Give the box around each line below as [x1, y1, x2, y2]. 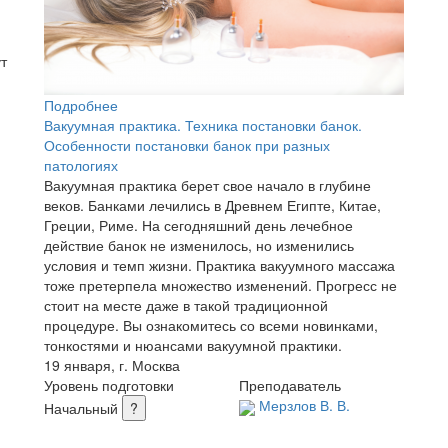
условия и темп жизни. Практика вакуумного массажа [44, 255, 395, 276]
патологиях [44, 155, 118, 176]
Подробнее [44, 95, 118, 116]
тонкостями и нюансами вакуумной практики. [44, 335, 342, 356]
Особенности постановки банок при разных [44, 135, 330, 156]
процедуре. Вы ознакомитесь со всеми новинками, [44, 315, 378, 336]
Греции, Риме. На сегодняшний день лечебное [44, 215, 353, 236]
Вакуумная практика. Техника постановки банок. [44, 115, 362, 136]
